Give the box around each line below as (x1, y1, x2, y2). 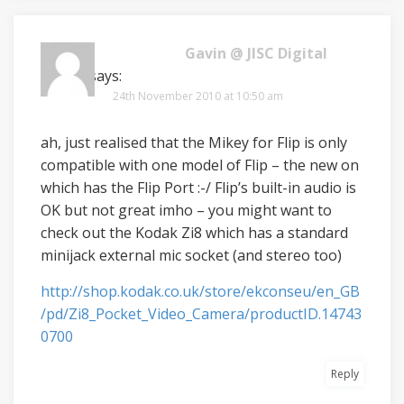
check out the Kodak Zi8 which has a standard (41, 223, 348, 243)
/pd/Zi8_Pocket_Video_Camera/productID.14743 (41, 304, 362, 324)
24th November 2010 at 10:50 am (113, 88, 283, 104)
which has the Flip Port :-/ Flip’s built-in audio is (41, 178, 356, 197)
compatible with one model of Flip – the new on (41, 155, 359, 175)
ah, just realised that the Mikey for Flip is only (41, 133, 347, 152)
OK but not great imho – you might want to (41, 200, 332, 220)
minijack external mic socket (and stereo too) (41, 245, 342, 265)
